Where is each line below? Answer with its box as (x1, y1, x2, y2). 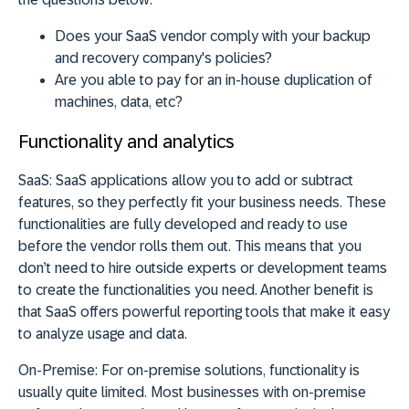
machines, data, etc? (55, 94, 183, 110)
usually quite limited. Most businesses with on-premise (18, 384, 366, 401)
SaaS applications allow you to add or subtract (52, 173, 353, 189)
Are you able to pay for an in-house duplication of (55, 72, 372, 89)
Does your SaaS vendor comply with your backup (55, 28, 371, 45)
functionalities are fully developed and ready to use (18, 216, 348, 233)
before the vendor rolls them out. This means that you (18, 238, 362, 255)
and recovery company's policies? (55, 50, 272, 67)
